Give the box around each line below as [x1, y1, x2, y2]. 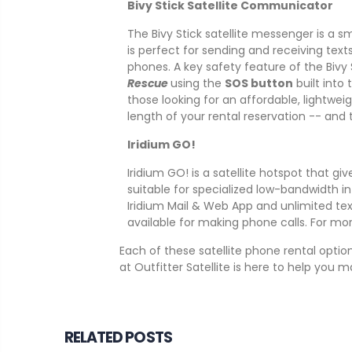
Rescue [127, 75, 170, 91]
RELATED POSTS [64, 326, 172, 348]
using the [170, 75, 225, 91]
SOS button [225, 75, 293, 91]
